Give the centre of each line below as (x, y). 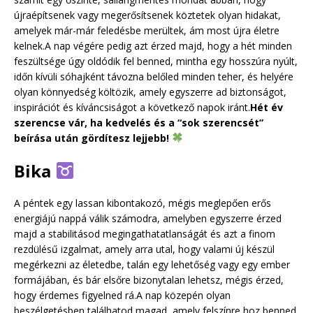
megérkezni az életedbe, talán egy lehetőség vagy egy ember (152, 264)
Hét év (267, 107)
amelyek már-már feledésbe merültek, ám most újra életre (147, 30)
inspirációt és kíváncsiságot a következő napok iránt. (132, 107)
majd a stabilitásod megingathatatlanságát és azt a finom (145, 233)
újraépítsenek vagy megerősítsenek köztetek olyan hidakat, (147, 15)
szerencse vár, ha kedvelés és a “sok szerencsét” (139, 122)
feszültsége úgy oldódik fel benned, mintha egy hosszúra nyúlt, (156, 61)
